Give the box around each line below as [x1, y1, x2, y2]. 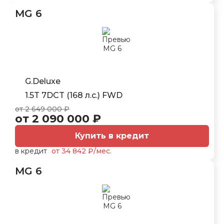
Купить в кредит [75, 131, 149, 140]
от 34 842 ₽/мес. [51, 146, 111, 155]
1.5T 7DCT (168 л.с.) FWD [25, 90, 122, 100]
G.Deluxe [25, 76, 60, 86]
